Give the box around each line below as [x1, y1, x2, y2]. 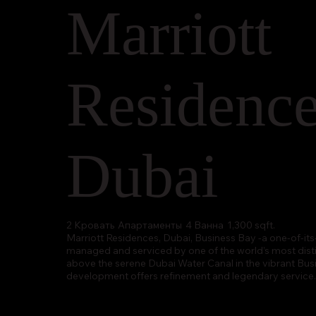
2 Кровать [66, 219, 115, 232]
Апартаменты [118, 219, 183, 232]
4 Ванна [186, 219, 224, 232]
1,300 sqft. [227, 219, 276, 232]
